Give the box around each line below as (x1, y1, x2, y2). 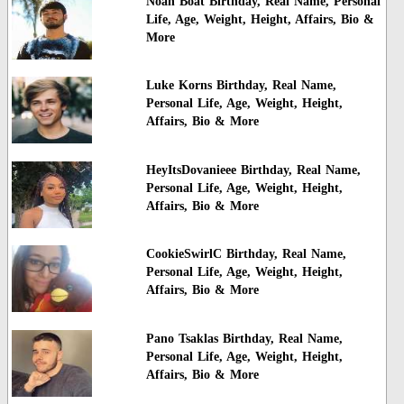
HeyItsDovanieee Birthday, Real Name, (145, 162, 361, 177)
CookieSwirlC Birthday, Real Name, (145, 247, 346, 262)
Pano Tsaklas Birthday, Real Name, (145, 331, 343, 345)
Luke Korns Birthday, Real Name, (145, 78, 336, 93)
